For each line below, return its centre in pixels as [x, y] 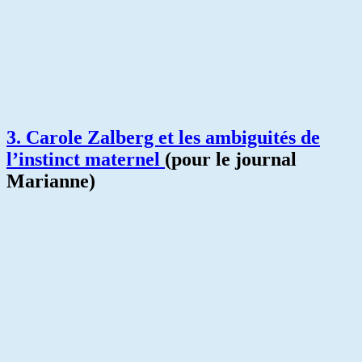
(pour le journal [231, 160]
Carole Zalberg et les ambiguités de [173, 138]
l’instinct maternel [86, 160]
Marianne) [51, 181]
